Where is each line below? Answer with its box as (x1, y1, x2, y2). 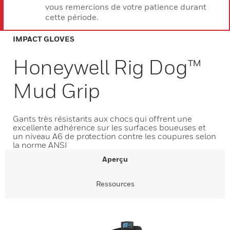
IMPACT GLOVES (13, 34, 74, 43)
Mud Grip (13, 78, 100, 103)
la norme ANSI (13, 140, 67, 150)
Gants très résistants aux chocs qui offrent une (13, 113, 193, 124)
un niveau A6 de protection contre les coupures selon (13, 131, 216, 141)
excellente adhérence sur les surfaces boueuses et (13, 122, 206, 132)
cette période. (45, 12, 99, 22)
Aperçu (102, 155, 128, 163)
